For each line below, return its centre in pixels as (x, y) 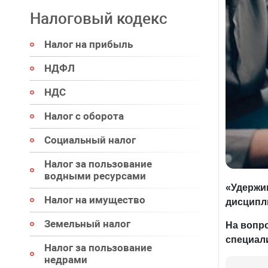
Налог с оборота (84, 116)
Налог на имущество (95, 200)
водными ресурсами (95, 176)
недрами (66, 260)
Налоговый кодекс (99, 19)
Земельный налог (87, 224)
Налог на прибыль (89, 44)
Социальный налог (90, 140)
